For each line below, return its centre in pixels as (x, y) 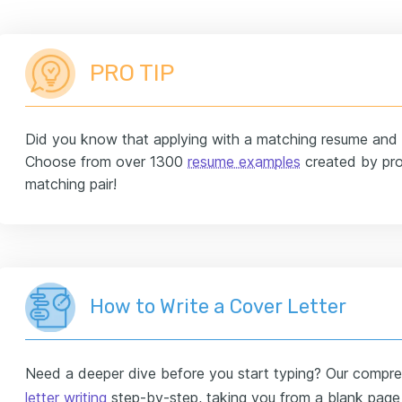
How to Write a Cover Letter (218, 306)
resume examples (244, 161)
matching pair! (71, 184)
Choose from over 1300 (106, 161)
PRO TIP (132, 74)
